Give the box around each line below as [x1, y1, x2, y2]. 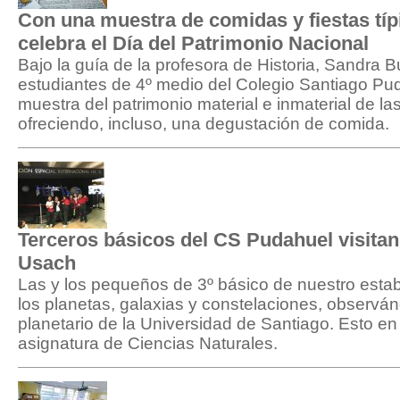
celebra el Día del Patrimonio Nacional [18, 32, 369, 54]
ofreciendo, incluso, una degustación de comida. [18, 114, 389, 133]
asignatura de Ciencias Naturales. [18, 334, 278, 353]
